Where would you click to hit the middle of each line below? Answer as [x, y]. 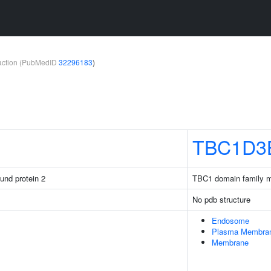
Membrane [230, 242]
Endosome [230, 220]
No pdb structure [221, 199]
